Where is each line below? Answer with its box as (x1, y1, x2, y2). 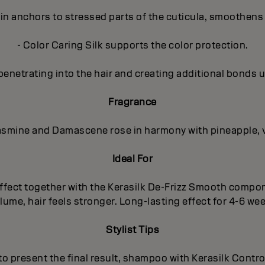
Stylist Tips (106, 224, 159, 237)
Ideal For (112, 153, 153, 166)
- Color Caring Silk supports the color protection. (17, 39, 248, 52)
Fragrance (108, 96, 157, 109)
